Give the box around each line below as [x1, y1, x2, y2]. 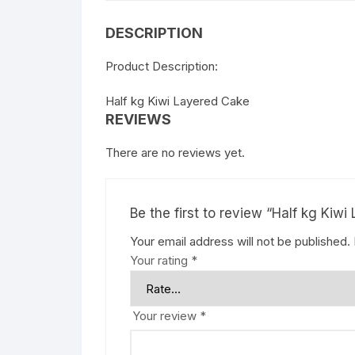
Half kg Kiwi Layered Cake [105, 94, 250, 109]
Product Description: [105, 59, 218, 74]
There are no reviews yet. [105, 145, 245, 160]
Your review [132, 308, 200, 323]
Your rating [130, 253, 191, 268]
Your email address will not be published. [130, 234, 350, 249]
